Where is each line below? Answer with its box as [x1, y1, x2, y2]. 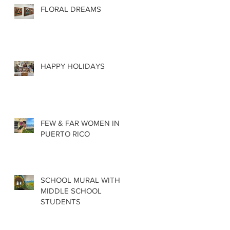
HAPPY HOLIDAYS [41, 61, 105, 70]
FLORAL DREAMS [41, 4, 101, 13]
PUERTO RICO [41, 129, 90, 138]
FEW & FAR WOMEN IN [41, 118, 120, 127]
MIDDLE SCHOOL [41, 186, 102, 195]
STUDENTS [41, 197, 81, 206]
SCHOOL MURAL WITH [41, 175, 120, 184]
